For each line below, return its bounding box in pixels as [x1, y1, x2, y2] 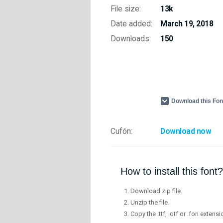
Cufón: [111, 127, 132, 136]
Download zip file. [130, 187, 182, 195]
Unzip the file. [130, 199, 169, 207]
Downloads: [111, 34, 151, 43]
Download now [160, 127, 211, 136]
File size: [111, 4, 141, 13]
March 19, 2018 [160, 19, 213, 28]
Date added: [111, 19, 152, 28]
